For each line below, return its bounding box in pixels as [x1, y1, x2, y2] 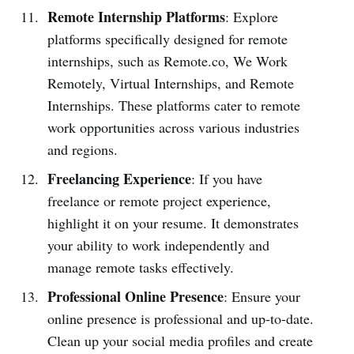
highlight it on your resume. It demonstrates [47, 213, 299, 232]
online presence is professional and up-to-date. [47, 308, 314, 328]
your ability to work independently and [47, 235, 269, 254]
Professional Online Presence [47, 285, 224, 307]
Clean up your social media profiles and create [47, 330, 313, 350]
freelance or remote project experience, [47, 190, 271, 210]
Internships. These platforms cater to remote [47, 95, 300, 115]
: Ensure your [223, 286, 300, 306]
